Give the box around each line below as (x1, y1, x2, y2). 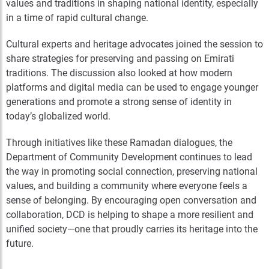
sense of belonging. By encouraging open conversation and (6, 195, 256, 206)
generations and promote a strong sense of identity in (6, 96, 232, 107)
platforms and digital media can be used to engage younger (6, 82, 258, 93)
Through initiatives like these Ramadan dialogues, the (6, 137, 232, 148)
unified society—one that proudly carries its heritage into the (6, 223, 258, 235)
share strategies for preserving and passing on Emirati (6, 53, 234, 64)
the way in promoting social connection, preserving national (6, 166, 258, 177)
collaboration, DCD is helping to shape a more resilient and (6, 209, 253, 220)
